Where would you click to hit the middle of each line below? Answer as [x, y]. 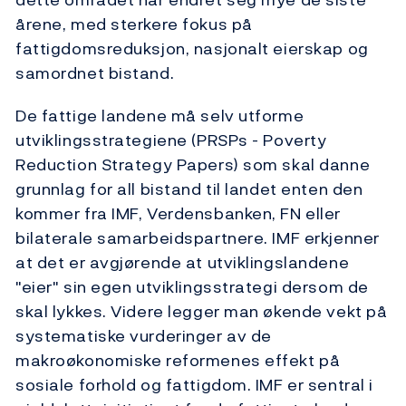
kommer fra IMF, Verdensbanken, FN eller [178, 214]
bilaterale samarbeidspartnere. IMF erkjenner [198, 238]
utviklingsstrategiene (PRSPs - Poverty [171, 140]
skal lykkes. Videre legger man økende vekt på [202, 312]
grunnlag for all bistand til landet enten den [189, 189]
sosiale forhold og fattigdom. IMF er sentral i [194, 385]
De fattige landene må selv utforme [160, 116]
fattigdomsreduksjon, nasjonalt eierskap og [192, 49]
